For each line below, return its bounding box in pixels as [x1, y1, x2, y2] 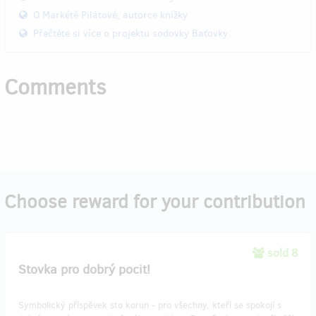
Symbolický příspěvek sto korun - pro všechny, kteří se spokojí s [18, 298, 281, 311]
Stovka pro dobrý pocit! [18, 260, 150, 278]
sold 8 [267, 245, 298, 260]
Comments [4, 73, 107, 102]
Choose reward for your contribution [4, 189, 305, 214]
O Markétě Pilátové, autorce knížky [33, 8, 188, 22]
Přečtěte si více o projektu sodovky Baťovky [33, 26, 228, 40]
